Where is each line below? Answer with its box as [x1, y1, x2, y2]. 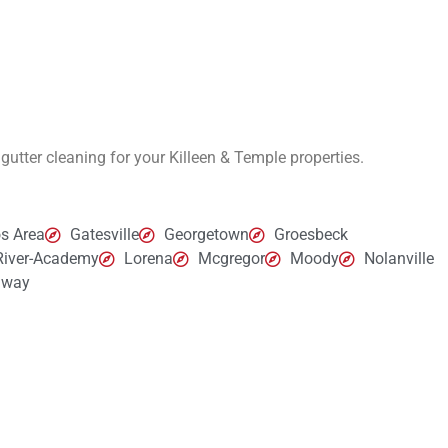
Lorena [124, 249, 173, 269]
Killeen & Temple [169, 147, 286, 167]
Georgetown [164, 225, 249, 245]
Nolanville [364, 249, 434, 269]
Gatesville [70, 225, 139, 245]
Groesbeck [274, 225, 348, 245]
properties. [290, 147, 364, 167]
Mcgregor [198, 249, 265, 269]
